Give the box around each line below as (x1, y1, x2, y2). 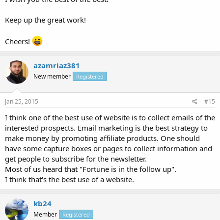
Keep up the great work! (5, 14, 86, 25)
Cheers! (5, 36, 32, 46)
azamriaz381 (33, 60, 80, 70)
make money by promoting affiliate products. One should (5, 133, 200, 143)
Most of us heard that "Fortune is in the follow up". (5, 164, 176, 174)
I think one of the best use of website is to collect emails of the (5, 112, 215, 122)
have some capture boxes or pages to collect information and (5, 143, 212, 153)
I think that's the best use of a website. (5, 174, 134, 184)
